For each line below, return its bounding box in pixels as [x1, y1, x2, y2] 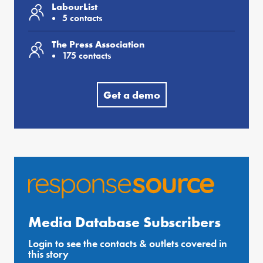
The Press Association [52, 38, 144, 51]
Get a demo [103, 88, 160, 102]
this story [28, 247, 69, 261]
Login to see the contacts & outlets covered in [28, 237, 227, 251]
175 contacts [62, 49, 111, 62]
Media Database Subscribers [28, 213, 221, 232]
